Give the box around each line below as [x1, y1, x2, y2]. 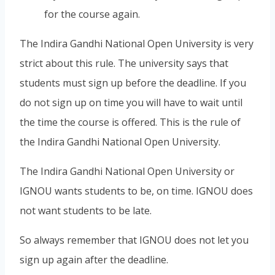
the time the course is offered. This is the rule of [20, 115, 241, 130]
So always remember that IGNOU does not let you [20, 233, 249, 247]
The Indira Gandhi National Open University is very [20, 37, 254, 51]
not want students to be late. [20, 204, 152, 218]
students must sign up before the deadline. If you [20, 76, 246, 90]
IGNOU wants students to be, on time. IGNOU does [20, 184, 253, 198]
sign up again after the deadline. [20, 253, 168, 267]
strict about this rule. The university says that [20, 56, 228, 71]
